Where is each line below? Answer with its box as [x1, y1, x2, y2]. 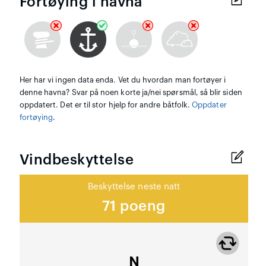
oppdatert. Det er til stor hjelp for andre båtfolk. [19, 102, 192, 109]
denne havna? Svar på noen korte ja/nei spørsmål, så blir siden [19, 89, 242, 97]
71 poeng [102, 199, 166, 214]
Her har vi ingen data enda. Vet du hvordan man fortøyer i [19, 77, 226, 84]
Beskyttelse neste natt [87, 182, 180, 192]
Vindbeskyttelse [19, 153, 134, 167]
